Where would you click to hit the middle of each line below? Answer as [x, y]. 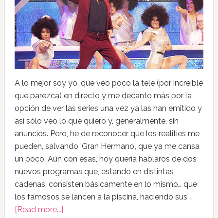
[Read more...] [39, 210]
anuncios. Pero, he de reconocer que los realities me [107, 134]
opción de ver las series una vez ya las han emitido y [108, 109]
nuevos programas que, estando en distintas [94, 172]
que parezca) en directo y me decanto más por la [103, 96]
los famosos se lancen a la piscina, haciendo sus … [103, 197]
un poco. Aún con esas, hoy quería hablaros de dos [105, 159]
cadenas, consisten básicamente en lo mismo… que [106, 184]
